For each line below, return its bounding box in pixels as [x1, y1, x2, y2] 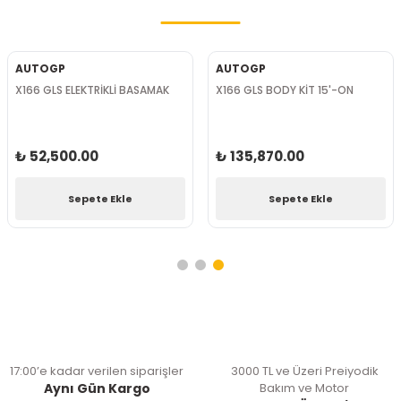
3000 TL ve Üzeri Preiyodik [230, 363, 379, 380]
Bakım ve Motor [260, 380, 349, 397]
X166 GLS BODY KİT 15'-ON [216, 82, 354, 98]
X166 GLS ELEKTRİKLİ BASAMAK [15, 82, 169, 98]
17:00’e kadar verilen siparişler [10, 363, 183, 380]
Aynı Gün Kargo [43, 380, 150, 397]
